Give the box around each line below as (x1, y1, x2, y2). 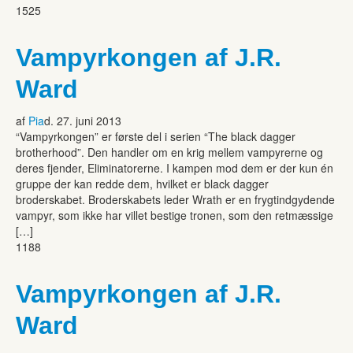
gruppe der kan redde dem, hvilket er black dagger (16, 175, 269, 191)
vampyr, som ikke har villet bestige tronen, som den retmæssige (16, 206, 333, 223)
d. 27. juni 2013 (44, 112, 121, 128)
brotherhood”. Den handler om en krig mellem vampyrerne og (16, 143, 323, 160)
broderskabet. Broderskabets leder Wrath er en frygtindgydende (16, 191, 335, 207)
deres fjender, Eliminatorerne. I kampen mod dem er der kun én (16, 159, 333, 176)
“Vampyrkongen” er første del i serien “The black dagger (16, 128, 295, 144)
